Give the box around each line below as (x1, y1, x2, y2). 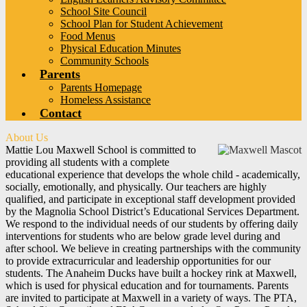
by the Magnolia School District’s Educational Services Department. (5, 206, 299, 218)
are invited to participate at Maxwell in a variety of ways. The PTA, (5, 292, 297, 304)
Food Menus (60, 30, 115, 42)
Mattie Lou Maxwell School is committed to (5, 144, 196, 156)
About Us (5, 132, 48, 144)
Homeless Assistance (60, 94, 151, 106)
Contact (40, 106, 82, 121)
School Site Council (60, 5, 147, 18)
